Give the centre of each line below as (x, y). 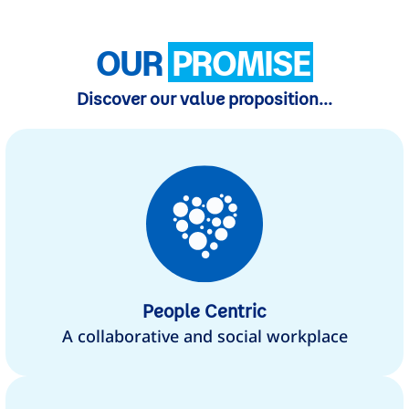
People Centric (204, 310)
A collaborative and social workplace (204, 336)
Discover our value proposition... (204, 99)
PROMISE (241, 62)
